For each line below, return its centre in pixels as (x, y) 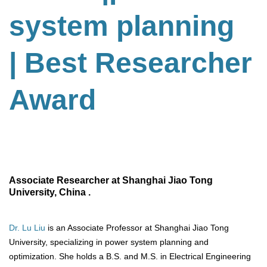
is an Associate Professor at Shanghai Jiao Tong (137, 227)
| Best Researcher (131, 63)
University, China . (50, 192)
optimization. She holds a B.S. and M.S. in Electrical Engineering (130, 256)
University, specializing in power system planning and (109, 242)
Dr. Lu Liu (27, 227)
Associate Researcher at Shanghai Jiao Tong (111, 180)
